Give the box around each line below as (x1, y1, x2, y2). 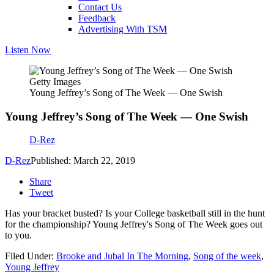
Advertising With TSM (78, 24, 167, 34)
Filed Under (5, 251, 51, 262)
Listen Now (5, 45, 51, 55)
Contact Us (78, 2, 122, 12)
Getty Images (29, 76, 81, 87)
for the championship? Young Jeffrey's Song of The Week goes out (5, 219, 262, 230)
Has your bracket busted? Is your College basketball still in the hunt (5, 208, 265, 219)
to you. (5, 230, 32, 241)
